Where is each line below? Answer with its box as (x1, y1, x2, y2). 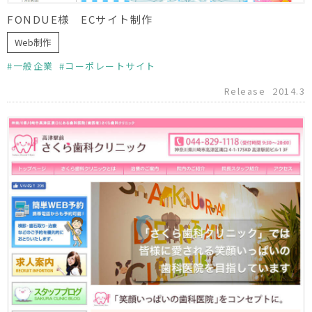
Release (224, 84, 265, 98)
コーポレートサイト (65, 59, 156, 73)
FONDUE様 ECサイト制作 (7, 12, 153, 27)
